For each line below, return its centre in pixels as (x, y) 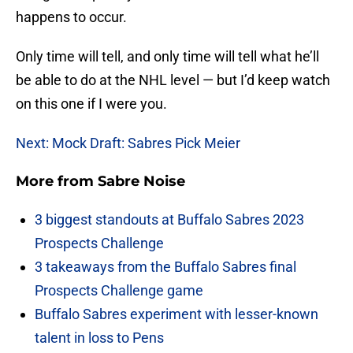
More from (57, 182)
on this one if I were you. (91, 104)
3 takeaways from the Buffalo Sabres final (165, 267)
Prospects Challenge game (119, 291)
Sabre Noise (141, 182)
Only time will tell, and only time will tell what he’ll (167, 57)
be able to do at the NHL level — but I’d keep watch (173, 80)
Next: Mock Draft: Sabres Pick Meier (128, 143)
